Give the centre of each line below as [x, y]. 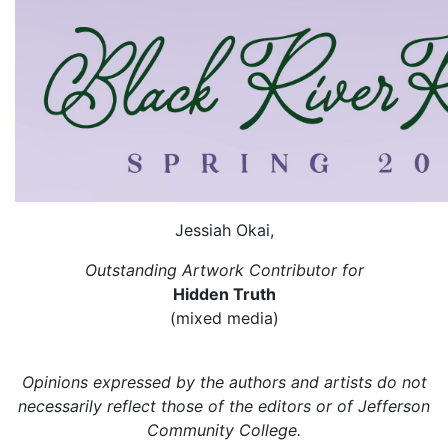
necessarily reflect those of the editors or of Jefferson [224, 406]
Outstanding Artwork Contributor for [224, 270]
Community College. [224, 430]
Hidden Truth [224, 294]
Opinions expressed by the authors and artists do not [224, 382]
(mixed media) [224, 318]
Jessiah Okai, [224, 230]
